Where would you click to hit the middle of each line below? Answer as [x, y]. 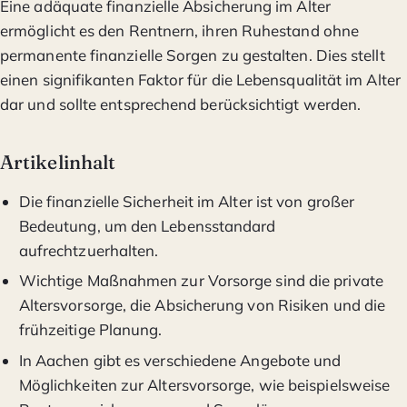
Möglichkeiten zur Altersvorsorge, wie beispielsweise [204, 384]
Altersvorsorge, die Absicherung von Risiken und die [202, 305]
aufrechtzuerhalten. [89, 251]
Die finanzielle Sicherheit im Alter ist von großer [187, 202]
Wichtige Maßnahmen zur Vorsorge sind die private [201, 281]
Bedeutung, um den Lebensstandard [147, 226]
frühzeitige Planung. [90, 330]
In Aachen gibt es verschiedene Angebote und [180, 360]
